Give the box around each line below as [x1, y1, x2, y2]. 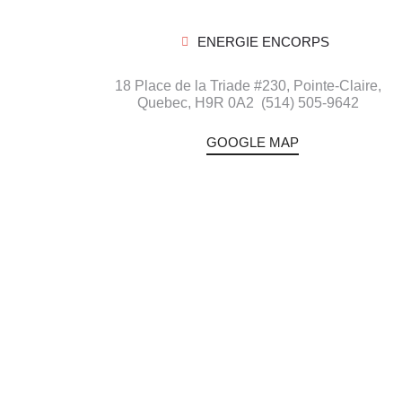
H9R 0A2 [195, 95, 262, 110]
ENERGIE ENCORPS [197, 34, 329, 49]
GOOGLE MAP [206, 135, 300, 150]
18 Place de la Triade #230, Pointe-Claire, [115, 78, 382, 93]
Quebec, [137, 95, 196, 110]
